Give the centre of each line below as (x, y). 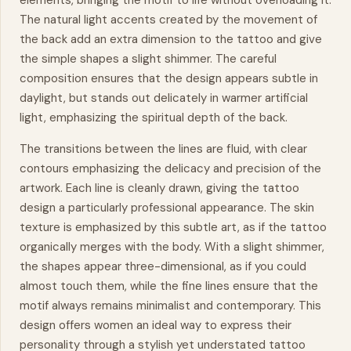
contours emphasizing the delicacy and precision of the (170, 168)
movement (273, 20)
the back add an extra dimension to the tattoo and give (171, 39)
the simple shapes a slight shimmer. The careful (148, 59)
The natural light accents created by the (132, 20)
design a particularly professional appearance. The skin (167, 208)
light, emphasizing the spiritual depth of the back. (154, 118)
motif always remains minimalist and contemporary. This (170, 306)
